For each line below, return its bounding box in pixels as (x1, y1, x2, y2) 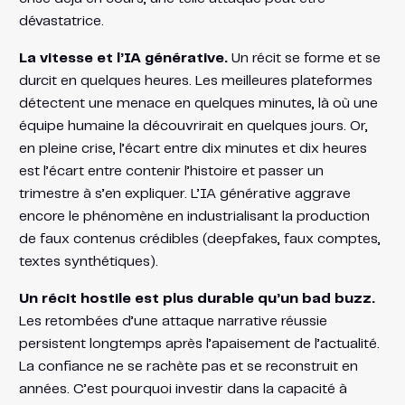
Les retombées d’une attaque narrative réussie (18, 314, 327, 328)
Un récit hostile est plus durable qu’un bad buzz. (18, 291, 375, 306)
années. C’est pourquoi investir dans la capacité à (18, 381, 347, 396)
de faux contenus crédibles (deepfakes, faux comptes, (18, 231, 381, 246)
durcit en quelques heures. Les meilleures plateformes (18, 73, 372, 88)
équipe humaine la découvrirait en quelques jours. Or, (18, 118, 368, 133)
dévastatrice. (18, 14, 104, 28)
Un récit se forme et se (227, 51, 381, 65)
